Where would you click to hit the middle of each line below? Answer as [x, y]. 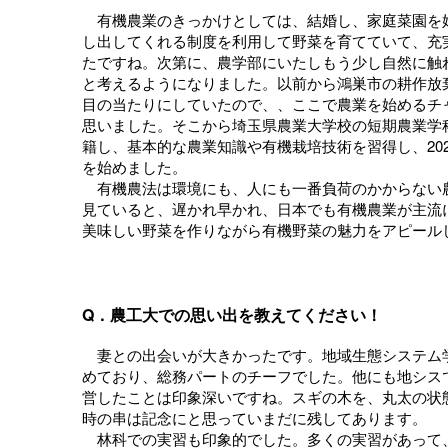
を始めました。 [134, 166]
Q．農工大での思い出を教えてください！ [232, 314]
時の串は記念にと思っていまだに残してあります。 [254, 417]
